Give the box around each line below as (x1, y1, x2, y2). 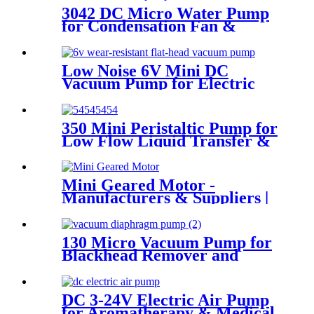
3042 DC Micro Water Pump (62, 4, 269, 22)
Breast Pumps (62, 86, 162, 105)
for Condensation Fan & (62, 16, 236, 35)
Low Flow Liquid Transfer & (62, 131, 271, 150)
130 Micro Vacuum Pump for (62, 233, 272, 252)
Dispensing (62, 144, 139, 163)
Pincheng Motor (62, 201, 179, 220)
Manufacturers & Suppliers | (62, 189, 268, 207)
